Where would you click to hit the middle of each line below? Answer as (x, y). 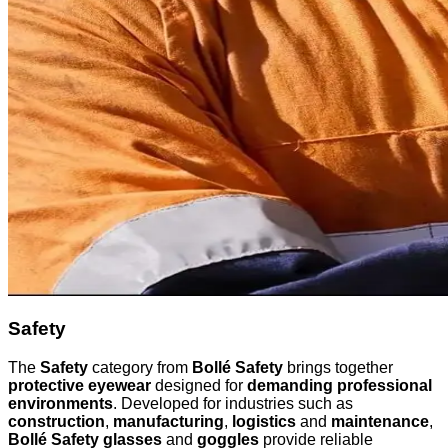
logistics (264, 422)
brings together (338, 368)
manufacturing (168, 422)
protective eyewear (79, 386)
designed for (199, 386)
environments (60, 404)
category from (140, 368)
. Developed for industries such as (233, 404)
